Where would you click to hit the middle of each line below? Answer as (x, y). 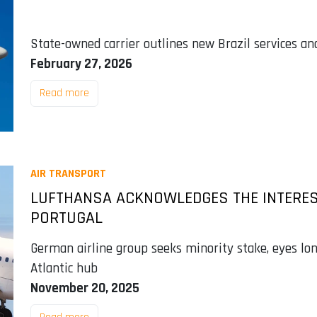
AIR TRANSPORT (68, 174)
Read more (64, 93)
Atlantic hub (64, 269)
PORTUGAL (66, 218)
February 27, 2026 (81, 64)
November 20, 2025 (85, 289)
